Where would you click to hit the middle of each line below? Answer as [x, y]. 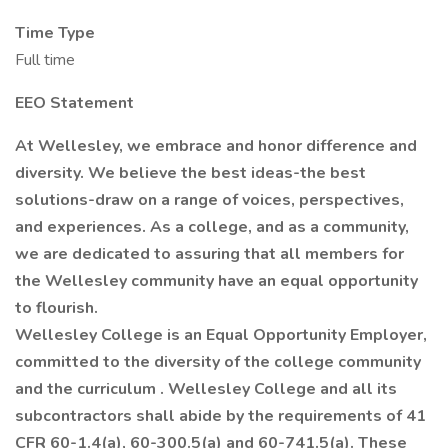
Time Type [55, 33]
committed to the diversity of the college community [218, 362]
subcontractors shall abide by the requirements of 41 [220, 416]
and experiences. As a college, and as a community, [212, 227]
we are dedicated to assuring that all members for [209, 254]
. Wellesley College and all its [278, 389]
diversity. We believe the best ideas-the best [190, 173]
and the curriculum [87, 389]
